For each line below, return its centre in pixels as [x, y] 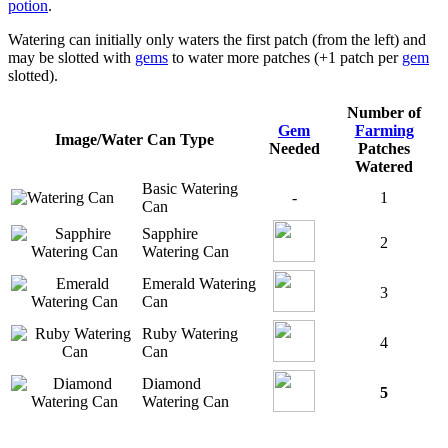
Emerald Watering [199, 283]
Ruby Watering [190, 333]
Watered [384, 166]
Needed [294, 148]
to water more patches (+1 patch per [285, 57]
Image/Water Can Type [134, 139]
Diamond [171, 383]
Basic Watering [190, 188]
